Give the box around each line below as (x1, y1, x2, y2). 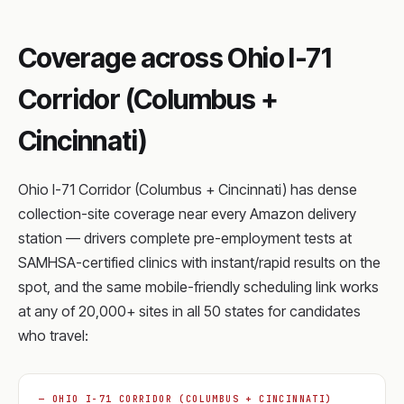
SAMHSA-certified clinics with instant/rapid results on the (18, 253, 381, 271)
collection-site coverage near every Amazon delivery (18, 205, 356, 223)
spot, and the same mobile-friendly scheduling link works (18, 278, 379, 296)
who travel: (18, 326, 88, 344)
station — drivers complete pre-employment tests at (18, 229, 352, 247)
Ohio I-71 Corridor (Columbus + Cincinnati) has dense (18, 180, 357, 198)
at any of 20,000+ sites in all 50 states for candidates (18, 302, 361, 320)
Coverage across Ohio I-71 (18, 41, 331, 74)
